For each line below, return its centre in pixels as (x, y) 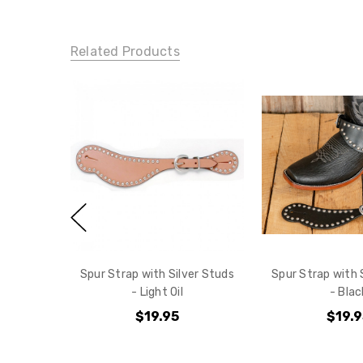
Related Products (125, 51)
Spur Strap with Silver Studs (157, 274)
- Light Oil (157, 292)
